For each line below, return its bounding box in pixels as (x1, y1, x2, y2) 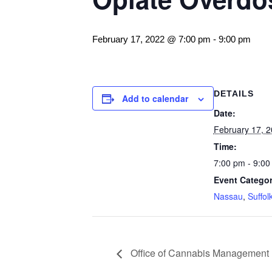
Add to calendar (121, 92, 188, 104)
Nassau (213, 190, 243, 202)
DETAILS (213, 89, 254, 98)
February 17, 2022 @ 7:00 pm (92, 34, 211, 44)
